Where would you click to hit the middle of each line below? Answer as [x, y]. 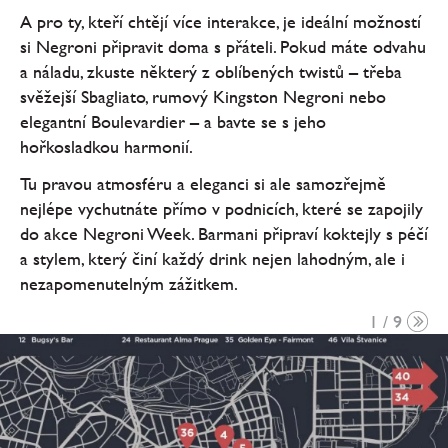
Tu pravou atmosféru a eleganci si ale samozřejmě [203, 184]
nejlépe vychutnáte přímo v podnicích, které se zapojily [221, 209]
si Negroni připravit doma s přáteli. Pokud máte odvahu [223, 46]
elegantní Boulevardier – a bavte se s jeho [173, 121]
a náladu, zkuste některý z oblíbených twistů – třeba [211, 71]
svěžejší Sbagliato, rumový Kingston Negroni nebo [203, 96]
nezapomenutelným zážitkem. [129, 284]
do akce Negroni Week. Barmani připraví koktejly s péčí [224, 234]
